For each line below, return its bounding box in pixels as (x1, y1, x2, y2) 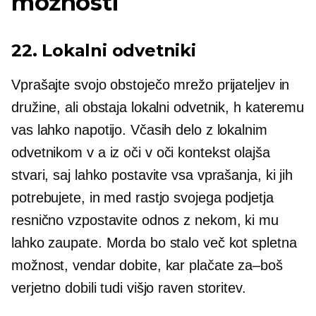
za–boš (238, 257, 283, 274)
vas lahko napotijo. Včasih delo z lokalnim (11, 122, 267, 138)
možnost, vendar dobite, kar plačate (11, 257, 238, 274)
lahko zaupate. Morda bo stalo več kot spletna (11, 235, 297, 251)
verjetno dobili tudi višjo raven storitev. (11, 280, 246, 296)
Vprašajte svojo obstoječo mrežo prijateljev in (11, 77, 290, 93)
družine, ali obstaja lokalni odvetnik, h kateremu (11, 99, 305, 116)
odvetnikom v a (11, 145, 110, 161)
